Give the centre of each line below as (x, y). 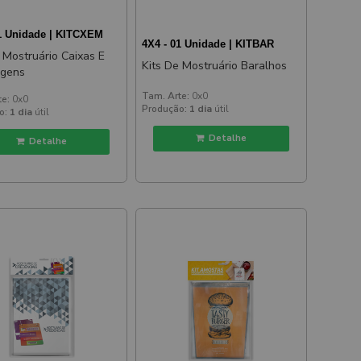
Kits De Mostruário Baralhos (215, 66)
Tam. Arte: (166, 95)
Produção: (165, 108)
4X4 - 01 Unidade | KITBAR (208, 44)
